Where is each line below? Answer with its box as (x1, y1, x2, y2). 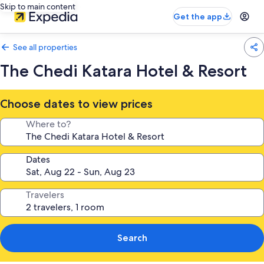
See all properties (13, 42, 77, 52)
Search (117, 232, 147, 243)
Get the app (173, 11, 222, 22)
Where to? (26, 118, 71, 130)
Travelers (26, 189, 64, 201)
